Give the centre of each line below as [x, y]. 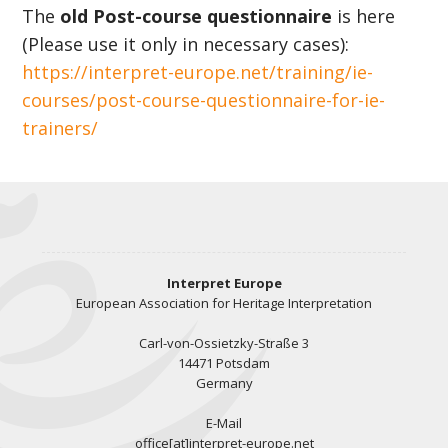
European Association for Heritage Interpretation [224, 303]
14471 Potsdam [224, 363]
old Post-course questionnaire [196, 16]
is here [364, 16]
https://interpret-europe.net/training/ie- [198, 72]
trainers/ [60, 128]
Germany [224, 383]
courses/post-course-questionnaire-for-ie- [204, 100]
